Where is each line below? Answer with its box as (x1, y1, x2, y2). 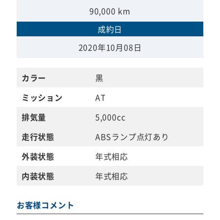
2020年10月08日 (78, 41, 142, 54)
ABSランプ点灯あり (95, 131, 169, 143)
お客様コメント (16, 199, 75, 211)
